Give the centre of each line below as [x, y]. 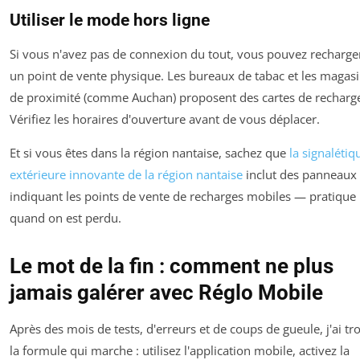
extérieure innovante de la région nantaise [126, 174]
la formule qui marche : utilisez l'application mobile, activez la [180, 350]
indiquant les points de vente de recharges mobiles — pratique [183, 196]
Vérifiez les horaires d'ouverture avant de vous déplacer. [165, 119]
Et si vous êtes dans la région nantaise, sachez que [149, 152]
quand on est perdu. [65, 217]
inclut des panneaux [300, 174]
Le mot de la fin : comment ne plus [172, 266]
